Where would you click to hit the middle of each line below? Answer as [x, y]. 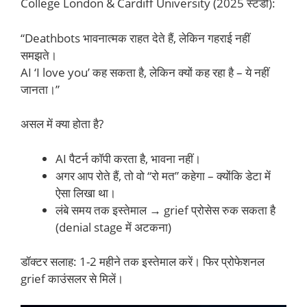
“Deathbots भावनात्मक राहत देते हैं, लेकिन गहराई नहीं [135, 38]
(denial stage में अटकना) [113, 227]
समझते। [39, 55]
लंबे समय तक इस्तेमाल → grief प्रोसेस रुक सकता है [165, 210]
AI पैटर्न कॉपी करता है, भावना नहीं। [128, 158]
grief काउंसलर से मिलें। [72, 279]
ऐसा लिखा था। [86, 193]
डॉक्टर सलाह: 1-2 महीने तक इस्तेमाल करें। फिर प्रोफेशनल [143, 262]
